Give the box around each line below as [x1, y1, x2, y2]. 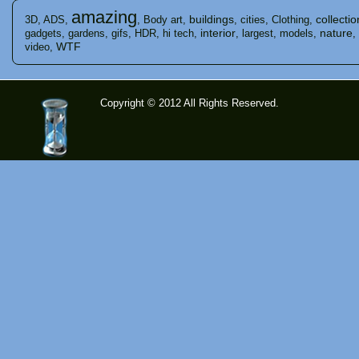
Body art [143, 14, 183, 26]
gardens [68, 27, 105, 39]
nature [320, 26, 353, 39]
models [280, 27, 313, 39]
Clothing [272, 14, 309, 26]
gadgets [25, 27, 62, 39]
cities [240, 14, 265, 26]
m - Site [24, 194, 74, 210]
